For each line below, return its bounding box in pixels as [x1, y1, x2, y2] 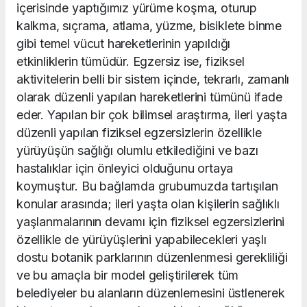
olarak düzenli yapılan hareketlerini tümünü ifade [16, 90, 282, 105]
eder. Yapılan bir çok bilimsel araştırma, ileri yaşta [16, 108, 287, 123]
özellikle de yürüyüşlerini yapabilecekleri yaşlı [16, 232, 267, 247]
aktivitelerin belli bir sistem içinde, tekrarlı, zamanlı [16, 72, 290, 87]
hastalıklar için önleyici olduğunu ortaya [16, 161, 234, 176]
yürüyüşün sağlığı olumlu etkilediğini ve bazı [16, 143, 258, 158]
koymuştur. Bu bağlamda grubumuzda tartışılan [16, 179, 278, 194]
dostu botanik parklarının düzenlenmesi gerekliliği [16, 250, 288, 265]
